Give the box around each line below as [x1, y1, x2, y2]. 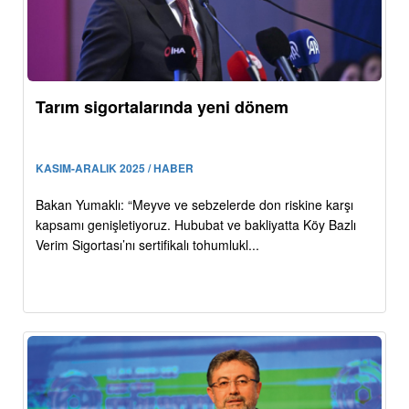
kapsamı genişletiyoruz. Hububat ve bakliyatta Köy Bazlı [36, 215, 356, 235]
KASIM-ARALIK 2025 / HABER [36, 160, 194, 177]
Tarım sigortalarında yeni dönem [36, 95, 288, 120]
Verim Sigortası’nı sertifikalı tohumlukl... [36, 236, 259, 255]
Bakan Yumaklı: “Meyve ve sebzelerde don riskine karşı [36, 195, 353, 215]
